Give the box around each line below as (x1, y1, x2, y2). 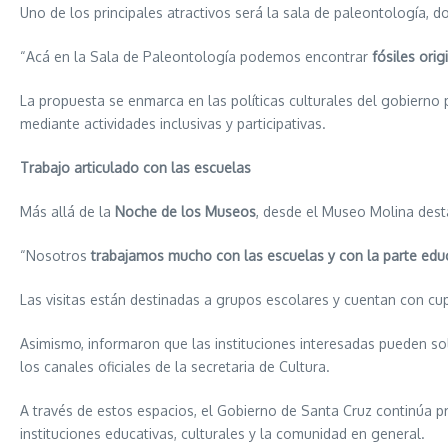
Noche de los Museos (115, 203, 256, 221)
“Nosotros (20, 247, 91, 265)
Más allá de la (20, 203, 115, 221)
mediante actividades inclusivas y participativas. (20, 115, 326, 133)
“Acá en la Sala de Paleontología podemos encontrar (20, 48, 372, 66)
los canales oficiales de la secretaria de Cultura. (20, 358, 330, 376)
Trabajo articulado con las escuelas (20, 159, 251, 177)
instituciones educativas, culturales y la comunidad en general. (20, 425, 425, 443)
